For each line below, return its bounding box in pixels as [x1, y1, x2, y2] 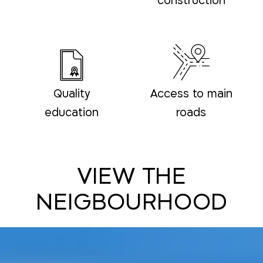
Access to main [150, 86, 232, 102]
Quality [53, 86, 90, 102]
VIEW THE [77, 161, 186, 193]
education [45, 105, 99, 121]
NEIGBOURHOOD [36, 187, 227, 218]
